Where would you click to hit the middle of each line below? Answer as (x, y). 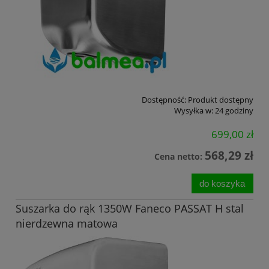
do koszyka (222, 183)
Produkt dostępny (221, 100)
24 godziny (234, 111)
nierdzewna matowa (67, 224)
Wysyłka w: (194, 111)
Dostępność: (164, 100)
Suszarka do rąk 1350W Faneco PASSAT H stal (130, 209)
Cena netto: (180, 156)
